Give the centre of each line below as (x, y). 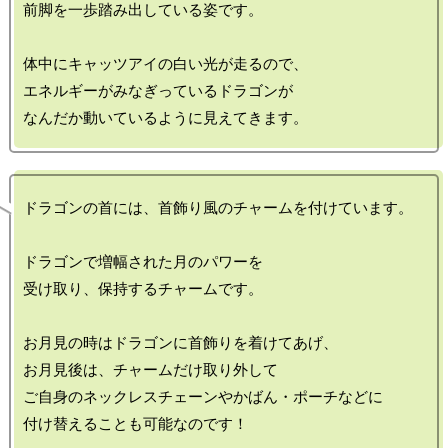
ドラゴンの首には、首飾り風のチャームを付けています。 (218, 208)
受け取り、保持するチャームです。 (143, 289)
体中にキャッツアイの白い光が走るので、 (165, 64)
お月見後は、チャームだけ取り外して (150, 370)
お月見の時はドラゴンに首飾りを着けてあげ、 (180, 343)
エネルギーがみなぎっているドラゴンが (158, 91)
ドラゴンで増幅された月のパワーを (143, 262)
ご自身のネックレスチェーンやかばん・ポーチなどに (203, 397)
